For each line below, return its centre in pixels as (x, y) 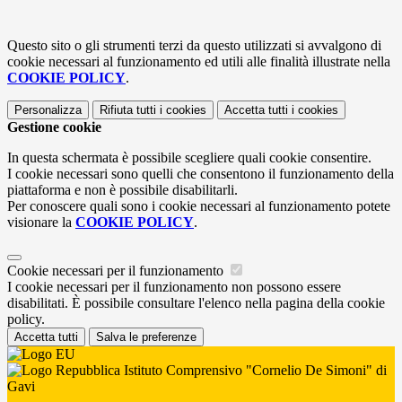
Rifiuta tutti (128, 109)
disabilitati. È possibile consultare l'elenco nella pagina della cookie (196, 302)
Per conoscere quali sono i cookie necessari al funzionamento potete (199, 205)
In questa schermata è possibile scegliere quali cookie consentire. (189, 157)
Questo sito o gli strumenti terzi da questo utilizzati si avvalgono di (194, 45)
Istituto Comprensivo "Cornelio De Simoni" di (253, 370)
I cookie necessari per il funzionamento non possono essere (174, 286)
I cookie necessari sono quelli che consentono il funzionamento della (201, 173)
